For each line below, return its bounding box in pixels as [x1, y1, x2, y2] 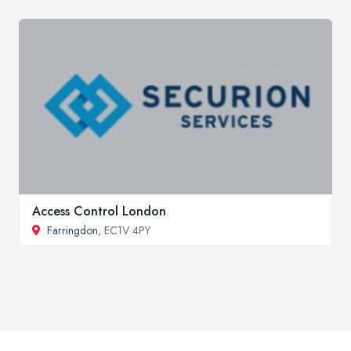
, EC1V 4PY [98, 222, 150, 238]
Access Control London [32, 201, 166, 220]
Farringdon [47, 222, 98, 238]
